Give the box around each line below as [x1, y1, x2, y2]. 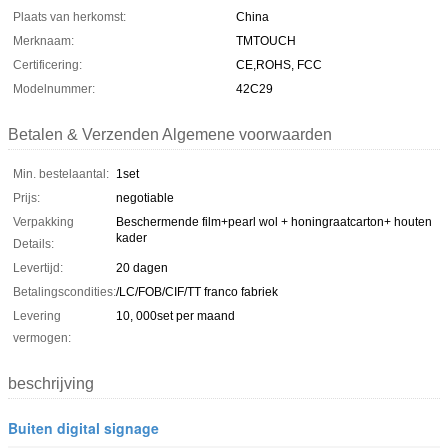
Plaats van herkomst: [13, 10, 126, 24]
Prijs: [13, 191, 40, 205]
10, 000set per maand [116, 309, 235, 323]
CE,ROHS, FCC [236, 58, 322, 72]
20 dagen [116, 261, 168, 275]
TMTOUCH [236, 34, 296, 48]
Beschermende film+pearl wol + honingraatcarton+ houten [116, 215, 432, 229]
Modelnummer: [13, 82, 95, 96]
